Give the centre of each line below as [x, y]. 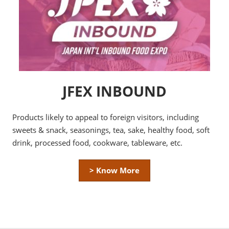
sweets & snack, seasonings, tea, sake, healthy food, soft [111, 130]
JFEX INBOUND [114, 91]
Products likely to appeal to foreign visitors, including [106, 117]
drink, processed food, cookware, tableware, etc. [97, 143]
